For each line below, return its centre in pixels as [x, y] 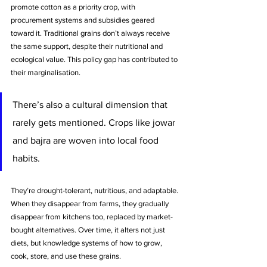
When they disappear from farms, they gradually [91, 203]
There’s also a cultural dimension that [91, 104]
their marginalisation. [46, 72]
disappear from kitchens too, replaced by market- [92, 216]
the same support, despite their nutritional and [88, 46]
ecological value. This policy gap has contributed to [95, 59]
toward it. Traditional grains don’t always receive [91, 33]
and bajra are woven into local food [87, 140]
